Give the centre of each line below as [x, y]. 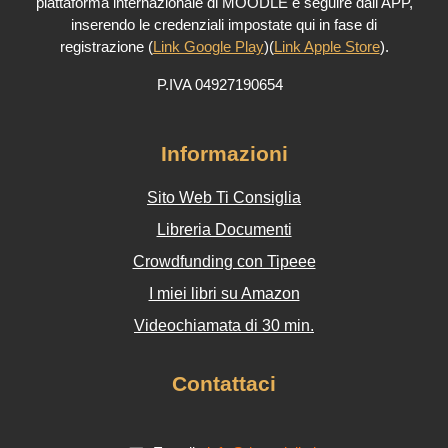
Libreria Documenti [224, 229]
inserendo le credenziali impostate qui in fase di [224, 24]
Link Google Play [208, 46]
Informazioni [224, 153]
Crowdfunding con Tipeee [224, 261]
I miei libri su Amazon [224, 293]
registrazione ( [106, 46]
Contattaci [224, 383]
